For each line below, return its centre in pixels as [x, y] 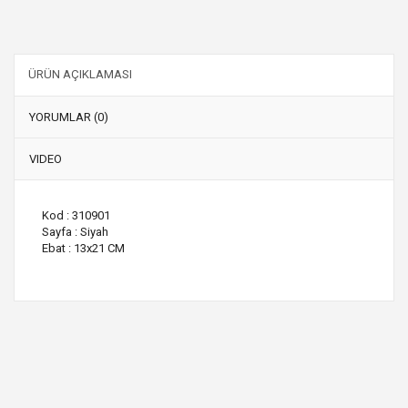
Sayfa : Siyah [75, 231]
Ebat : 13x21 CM [83, 248]
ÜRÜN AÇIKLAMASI [80, 74]
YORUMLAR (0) [69, 117]
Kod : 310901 [76, 215]
